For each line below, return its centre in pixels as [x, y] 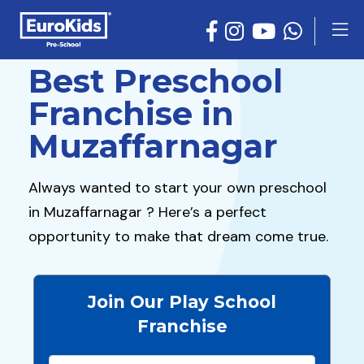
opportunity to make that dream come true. [178, 236]
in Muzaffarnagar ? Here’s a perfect [147, 212]
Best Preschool [156, 81]
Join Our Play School [182, 302]
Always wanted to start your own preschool [178, 188]
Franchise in [131, 113]
